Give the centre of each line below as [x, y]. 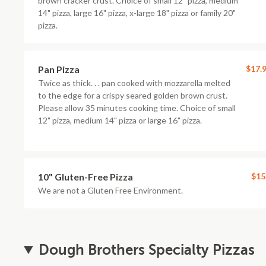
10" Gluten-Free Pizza [85, 177]
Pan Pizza [59, 69]
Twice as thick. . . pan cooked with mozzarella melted [134, 83]
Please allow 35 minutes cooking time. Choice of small [137, 108]
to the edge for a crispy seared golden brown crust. [133, 95]
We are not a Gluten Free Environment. [110, 190]
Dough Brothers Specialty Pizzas [147, 250]
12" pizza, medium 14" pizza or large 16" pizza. [120, 120]
